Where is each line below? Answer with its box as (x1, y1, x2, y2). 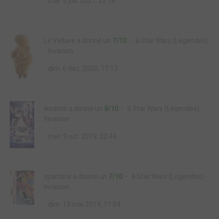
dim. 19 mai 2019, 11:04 (46, 200, 121, 209)
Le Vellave (44, 37, 75, 45)
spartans (44, 173, 71, 181)
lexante (44, 105, 67, 113)
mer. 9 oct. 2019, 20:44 (46, 132, 117, 141)
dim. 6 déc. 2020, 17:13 (46, 65, 118, 73)
